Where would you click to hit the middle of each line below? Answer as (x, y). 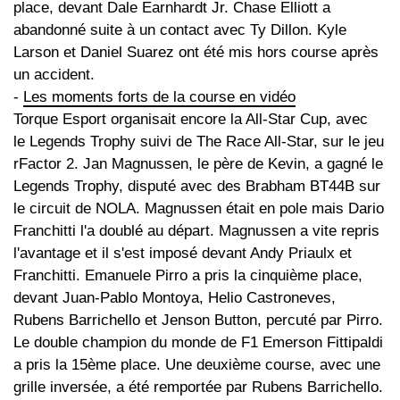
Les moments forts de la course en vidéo (159, 97)
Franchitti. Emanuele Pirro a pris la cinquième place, (188, 276)
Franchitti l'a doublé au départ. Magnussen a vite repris (196, 231)
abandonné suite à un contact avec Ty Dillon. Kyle (180, 30)
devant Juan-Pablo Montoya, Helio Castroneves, (175, 298)
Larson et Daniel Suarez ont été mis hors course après (196, 53)
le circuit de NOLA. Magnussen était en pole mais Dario (199, 209)
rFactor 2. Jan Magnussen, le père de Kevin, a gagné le (198, 164)
